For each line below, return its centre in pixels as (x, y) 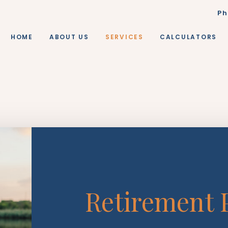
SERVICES (124, 37)
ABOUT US (69, 37)
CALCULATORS (188, 37)
